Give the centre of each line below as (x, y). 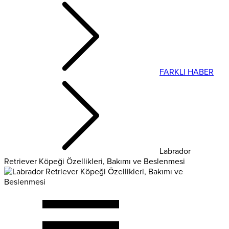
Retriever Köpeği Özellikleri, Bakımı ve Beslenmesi (95, 161)
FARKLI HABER (187, 72)
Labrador (175, 151)
